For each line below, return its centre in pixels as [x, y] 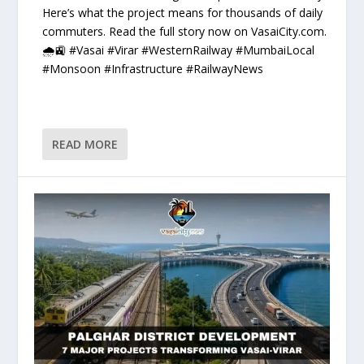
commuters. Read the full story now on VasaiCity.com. [185, 31]
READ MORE [85, 145]
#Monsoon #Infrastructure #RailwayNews [153, 68]
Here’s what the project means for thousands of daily [183, 12]
